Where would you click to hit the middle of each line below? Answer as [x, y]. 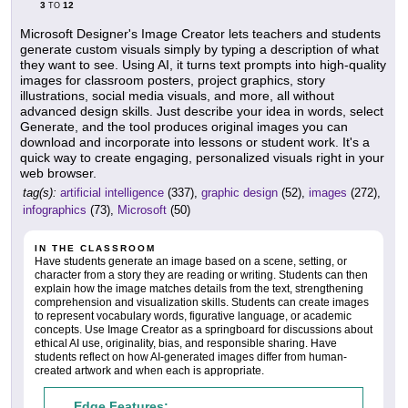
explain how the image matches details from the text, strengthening [199, 288]
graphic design [240, 192]
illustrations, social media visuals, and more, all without [177, 95]
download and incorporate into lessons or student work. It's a [195, 142]
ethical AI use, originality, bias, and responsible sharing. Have [186, 343]
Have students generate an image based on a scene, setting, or [191, 261]
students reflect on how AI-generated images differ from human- [191, 357]
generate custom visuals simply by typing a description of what [199, 49]
